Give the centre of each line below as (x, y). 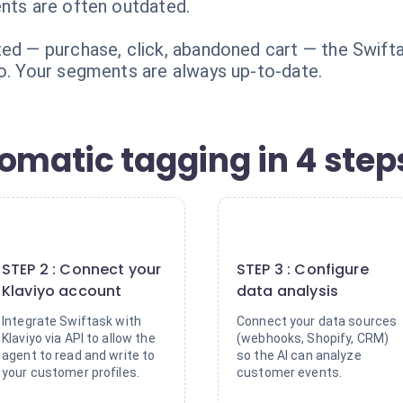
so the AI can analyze (299, 355)
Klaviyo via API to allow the (79, 338)
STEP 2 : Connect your (82, 269)
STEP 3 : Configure (303, 269)
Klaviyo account (62, 291)
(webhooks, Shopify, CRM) (313, 338)
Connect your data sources (317, 321)
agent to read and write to (79, 355)
